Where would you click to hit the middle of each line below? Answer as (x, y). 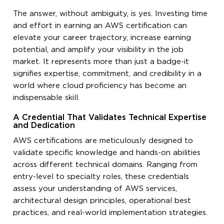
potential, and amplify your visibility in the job (98, 49)
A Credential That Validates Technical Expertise (110, 117)
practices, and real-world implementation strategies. (110, 212)
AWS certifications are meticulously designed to (103, 140)
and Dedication (44, 125)
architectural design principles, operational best (102, 200)
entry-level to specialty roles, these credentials (101, 176)
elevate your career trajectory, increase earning (102, 37)
